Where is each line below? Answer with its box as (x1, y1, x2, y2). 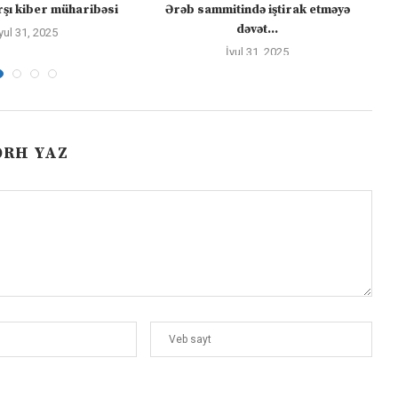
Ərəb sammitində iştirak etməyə (164, 2, 350, 19)
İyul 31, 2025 (226, 45, 290, 60)
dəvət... (236, 21, 279, 38)
